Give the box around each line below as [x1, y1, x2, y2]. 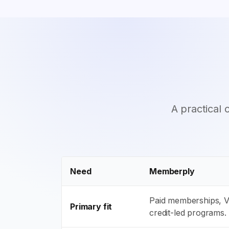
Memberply [149, 166, 195, 176]
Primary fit [70, 201, 112, 212]
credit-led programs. [149, 208, 226, 218]
